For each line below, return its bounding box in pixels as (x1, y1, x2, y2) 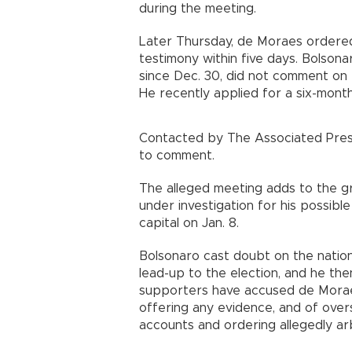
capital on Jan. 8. (139, 216, 239, 229)
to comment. (139, 148, 214, 162)
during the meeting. (139, 2, 256, 15)
